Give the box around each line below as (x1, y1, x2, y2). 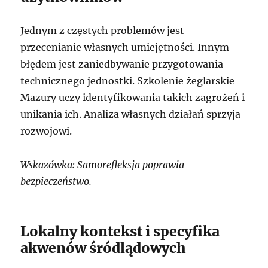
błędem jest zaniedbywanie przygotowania (20, 58, 224, 71)
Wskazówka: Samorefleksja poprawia (20, 159, 185, 171)
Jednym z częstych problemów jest (20, 25, 185, 37)
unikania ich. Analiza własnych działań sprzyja (20, 108, 241, 121)
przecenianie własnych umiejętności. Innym (20, 41, 230, 54)
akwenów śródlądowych (20, 239, 187, 257)
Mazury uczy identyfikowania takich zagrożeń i (20, 92, 245, 104)
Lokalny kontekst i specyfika (20, 223, 220, 240)
